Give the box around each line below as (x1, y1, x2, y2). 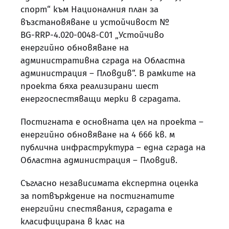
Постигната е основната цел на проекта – (20, 116, 203, 127)
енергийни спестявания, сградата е (20, 203, 172, 214)
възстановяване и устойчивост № (20, 17, 169, 28)
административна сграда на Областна (20, 55, 185, 66)
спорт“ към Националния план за (20, 4, 158, 15)
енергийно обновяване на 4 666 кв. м (20, 129, 175, 140)
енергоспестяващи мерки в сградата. (20, 94, 180, 104)
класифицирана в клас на (20, 216, 125, 227)
